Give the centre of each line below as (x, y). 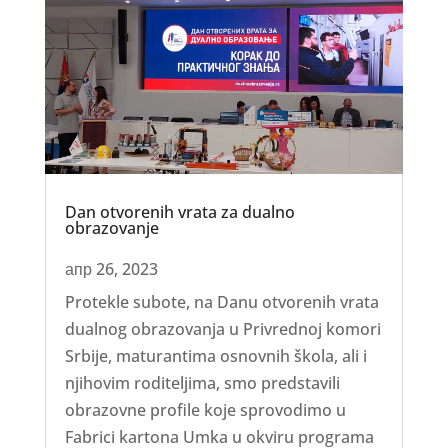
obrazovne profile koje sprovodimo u (205, 409)
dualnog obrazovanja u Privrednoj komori (222, 328)
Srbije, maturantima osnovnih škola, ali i (215, 355)
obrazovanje (111, 227)
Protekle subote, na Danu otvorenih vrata (221, 301)
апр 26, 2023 (111, 268)
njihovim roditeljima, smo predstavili (202, 382)
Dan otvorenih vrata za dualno (179, 211)
